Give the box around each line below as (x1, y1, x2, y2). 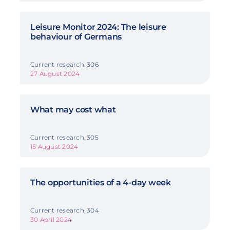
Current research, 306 (30, 61, 99, 69)
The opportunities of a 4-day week (30, 178, 171, 188)
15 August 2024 (30, 143, 79, 151)
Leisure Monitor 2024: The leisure (30, 22, 167, 32)
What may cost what (30, 105, 116, 115)
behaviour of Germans (30, 32, 122, 42)
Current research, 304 (30, 206, 99, 215)
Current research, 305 (30, 133, 99, 142)
